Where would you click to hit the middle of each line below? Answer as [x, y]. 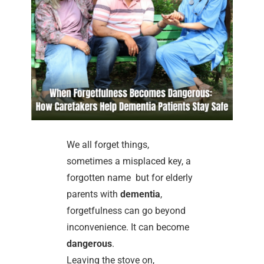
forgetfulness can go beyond [126, 211]
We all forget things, [108, 145]
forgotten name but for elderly [130, 178]
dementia [141, 194]
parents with [94, 194]
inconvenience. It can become [128, 227]
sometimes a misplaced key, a [129, 161]
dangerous [90, 244]
